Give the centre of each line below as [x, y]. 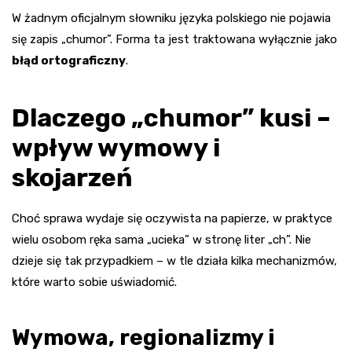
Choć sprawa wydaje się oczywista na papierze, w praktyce [172, 219]
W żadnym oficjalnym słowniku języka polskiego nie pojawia [171, 18]
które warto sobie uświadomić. [94, 282]
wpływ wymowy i [116, 148]
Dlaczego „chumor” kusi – [171, 118]
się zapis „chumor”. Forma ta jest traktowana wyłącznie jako [174, 40]
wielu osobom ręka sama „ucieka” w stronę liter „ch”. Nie [161, 240]
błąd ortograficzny [69, 61]
